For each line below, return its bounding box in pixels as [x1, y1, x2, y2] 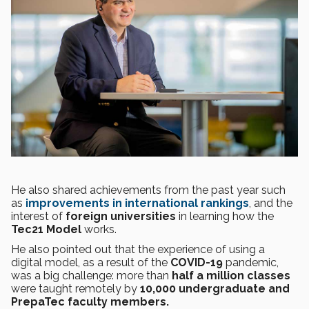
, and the [249, 196, 292, 210]
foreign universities [66, 209, 176, 223]
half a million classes [172, 268, 290, 282]
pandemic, [223, 255, 279, 269]
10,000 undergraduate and [140, 281, 290, 295]
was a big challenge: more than [11, 268, 172, 282]
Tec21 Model [11, 222, 84, 236]
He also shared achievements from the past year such [11, 183, 286, 197]
